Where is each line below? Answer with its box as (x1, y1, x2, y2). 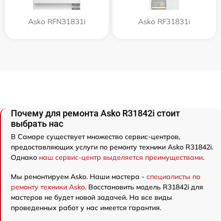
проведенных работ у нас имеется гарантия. (11, 203, 161, 212)
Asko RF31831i (138, 16, 190, 26)
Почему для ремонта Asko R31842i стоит (11, 108, 180, 118)
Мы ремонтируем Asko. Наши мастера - (11, 172, 147, 181)
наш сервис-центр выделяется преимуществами (39, 152, 203, 162)
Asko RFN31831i (28, 16, 86, 26)
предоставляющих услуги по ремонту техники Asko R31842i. (11, 142, 213, 151)
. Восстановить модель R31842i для (85, 182, 203, 191)
